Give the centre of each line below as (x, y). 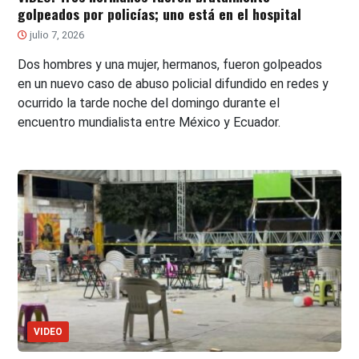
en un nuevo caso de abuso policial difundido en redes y (173, 84)
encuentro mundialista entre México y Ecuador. (149, 123)
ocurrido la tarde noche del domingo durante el (149, 103)
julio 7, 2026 (56, 35)
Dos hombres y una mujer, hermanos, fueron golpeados (170, 65)
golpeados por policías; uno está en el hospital (160, 14)
